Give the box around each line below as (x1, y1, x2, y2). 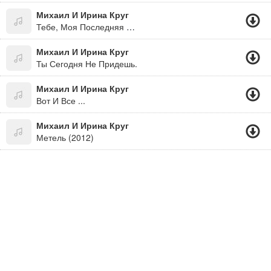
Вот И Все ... (36, 94, 85, 106)
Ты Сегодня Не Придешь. (36, 57, 137, 70)
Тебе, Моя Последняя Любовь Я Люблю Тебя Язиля (126, 21, 135, 33)
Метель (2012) (36, 131, 94, 143)
